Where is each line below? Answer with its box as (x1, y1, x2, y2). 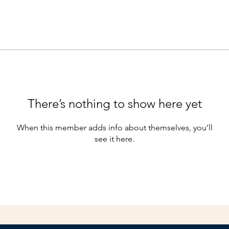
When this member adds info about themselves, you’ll (16, 122, 213, 132)
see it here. (95, 133, 134, 144)
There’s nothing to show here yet (27, 96, 202, 111)
